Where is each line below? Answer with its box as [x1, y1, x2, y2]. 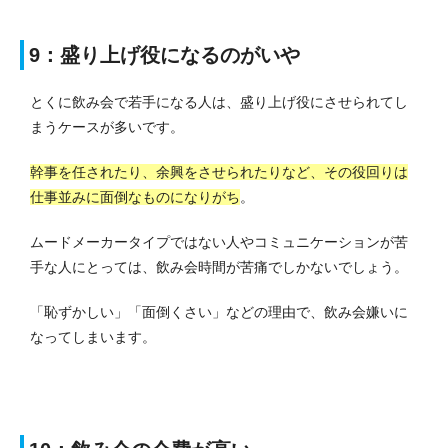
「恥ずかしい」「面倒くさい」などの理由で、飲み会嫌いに [30, 303, 408, 320]
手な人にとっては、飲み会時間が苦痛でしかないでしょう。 [30, 258, 408, 275]
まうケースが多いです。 [30, 118, 184, 135]
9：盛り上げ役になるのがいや [29, 43, 300, 66]
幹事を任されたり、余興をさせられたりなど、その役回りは [30, 163, 408, 180]
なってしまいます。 [30, 328, 156, 345]
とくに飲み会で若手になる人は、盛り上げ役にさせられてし [30, 93, 408, 110]
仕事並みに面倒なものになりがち [30, 188, 240, 205]
